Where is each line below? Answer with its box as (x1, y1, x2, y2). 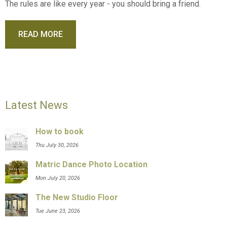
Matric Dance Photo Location (35, 160, 148, 170)
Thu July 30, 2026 (35, 142, 79, 149)
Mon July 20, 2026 (35, 175, 81, 182)
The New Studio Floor (35, 193, 119, 203)
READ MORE (18, 29, 63, 39)
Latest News (5, 98, 68, 111)
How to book (35, 127, 84, 137)
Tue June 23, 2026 (35, 208, 81, 215)
